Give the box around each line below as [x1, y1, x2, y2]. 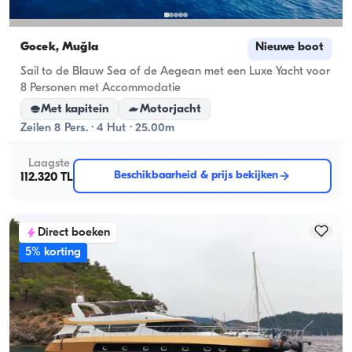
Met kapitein [41, 103, 110, 115]
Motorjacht [139, 103, 201, 115]
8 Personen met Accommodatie [20, 82, 181, 95]
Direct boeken [38, 226, 110, 239]
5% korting [25, 246, 81, 258]
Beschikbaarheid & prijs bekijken [114, 169, 278, 181]
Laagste [28, 158, 70, 170]
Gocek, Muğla [20, 42, 98, 54]
